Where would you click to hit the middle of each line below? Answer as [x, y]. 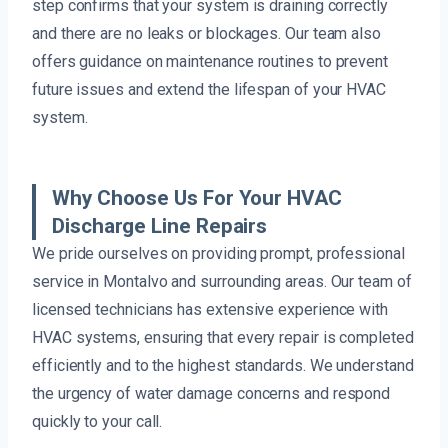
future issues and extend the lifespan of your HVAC [209, 89]
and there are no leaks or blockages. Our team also [207, 33]
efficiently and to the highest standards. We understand [223, 365]
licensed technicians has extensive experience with [210, 309]
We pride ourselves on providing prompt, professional [218, 253]
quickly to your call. [97, 421]
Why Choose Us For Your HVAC [197, 197]
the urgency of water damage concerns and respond [211, 393]
